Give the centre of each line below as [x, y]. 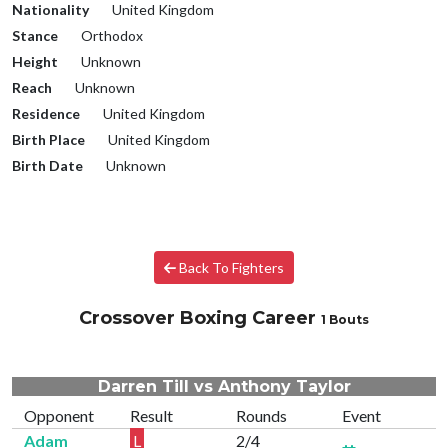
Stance [35, 36]
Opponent [59, 416]
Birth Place [48, 140]
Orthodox [110, 36]
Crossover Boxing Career [200, 318]
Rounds [261, 416]
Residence [46, 114]
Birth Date [47, 166]
